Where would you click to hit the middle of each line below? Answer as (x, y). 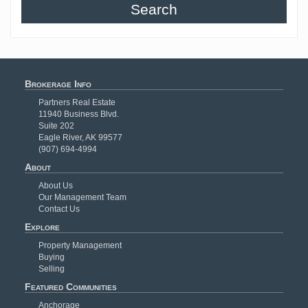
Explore (42, 227)
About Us (55, 185)
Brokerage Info (58, 84)
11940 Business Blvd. (78, 114)
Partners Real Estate (77, 102)
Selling (51, 268)
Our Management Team (82, 197)
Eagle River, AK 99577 (80, 137)
